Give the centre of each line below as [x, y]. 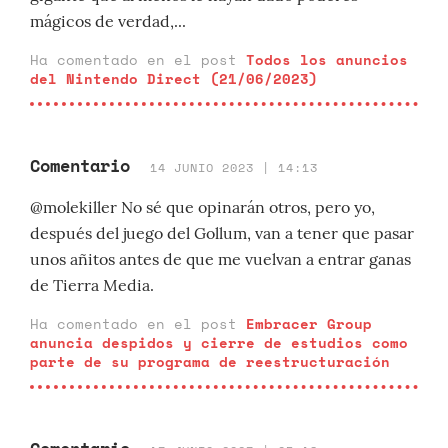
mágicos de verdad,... [108, 21]
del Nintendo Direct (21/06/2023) [174, 78]
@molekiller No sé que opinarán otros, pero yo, [202, 207]
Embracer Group [309, 323]
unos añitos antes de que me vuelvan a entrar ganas [220, 259]
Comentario [80, 165]
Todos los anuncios [327, 59]
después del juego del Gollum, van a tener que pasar [222, 233]
